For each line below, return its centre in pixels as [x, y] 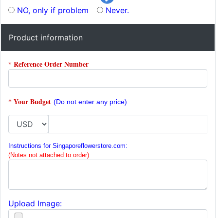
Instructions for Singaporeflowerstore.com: [68, 146]
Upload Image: [35, 203]
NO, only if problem [53, 10]
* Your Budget [30, 101]
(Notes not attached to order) [49, 155]
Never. [117, 10]
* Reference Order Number [48, 64]
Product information [46, 37]
